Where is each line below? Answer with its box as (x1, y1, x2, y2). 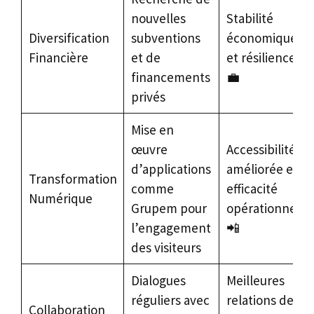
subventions (130, 29, 200, 47)
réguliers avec (130, 292, 210, 309)
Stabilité (226, 10, 273, 27)
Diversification (28, 29, 109, 47)
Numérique (28, 190, 93, 207)
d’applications (130, 161, 211, 178)
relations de (226, 292, 294, 309)
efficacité (226, 180, 278, 198)
